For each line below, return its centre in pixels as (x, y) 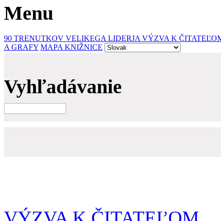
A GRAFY (21, 47)
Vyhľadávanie (63, 86)
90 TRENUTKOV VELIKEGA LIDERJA (73, 38)
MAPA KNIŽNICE (72, 47)
